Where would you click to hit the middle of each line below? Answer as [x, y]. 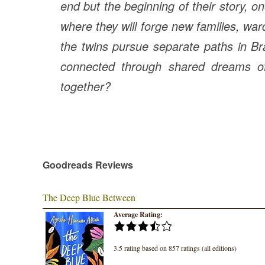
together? [85, 86]
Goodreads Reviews [88, 165]
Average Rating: [138, 215]
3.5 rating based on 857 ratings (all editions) [175, 248]
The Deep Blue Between [89, 198]
